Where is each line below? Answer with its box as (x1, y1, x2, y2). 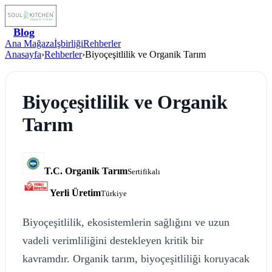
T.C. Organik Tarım (44, 165, 127, 176)
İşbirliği (54, 38, 83, 49)
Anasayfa (5, 49, 41, 59)
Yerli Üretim (50, 187, 101, 198)
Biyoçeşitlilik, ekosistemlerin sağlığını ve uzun (22, 216, 229, 228)
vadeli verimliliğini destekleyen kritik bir (22, 234, 203, 246)
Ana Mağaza (5, 38, 54, 49)
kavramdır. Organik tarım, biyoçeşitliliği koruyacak (22, 252, 250, 265)
